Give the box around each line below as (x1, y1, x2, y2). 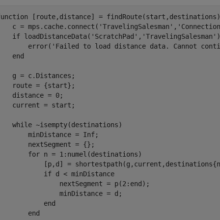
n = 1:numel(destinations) (40, 150, 142, 158)
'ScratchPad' (91, 32, 138, 40)
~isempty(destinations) (32, 121, 122, 129)
